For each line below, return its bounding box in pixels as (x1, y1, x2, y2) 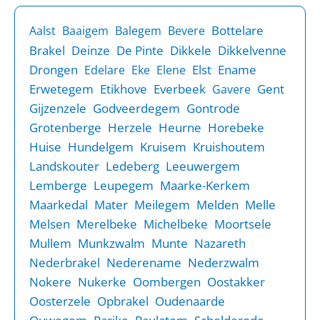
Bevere (168, 22, 205, 39)
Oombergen (133, 273, 201, 290)
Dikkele (170, 41, 211, 59)
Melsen (29, 215, 70, 232)
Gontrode (186, 99, 240, 116)
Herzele (108, 119, 152, 136)
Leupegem (94, 176, 154, 194)
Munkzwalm (78, 234, 145, 251)
